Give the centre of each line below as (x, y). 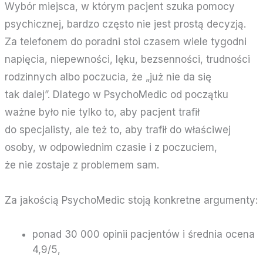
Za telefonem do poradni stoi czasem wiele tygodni (126, 42)
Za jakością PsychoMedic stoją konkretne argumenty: (131, 200)
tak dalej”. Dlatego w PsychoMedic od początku (117, 95)
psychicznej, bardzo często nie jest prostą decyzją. (126, 24)
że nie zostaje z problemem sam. (82, 165)
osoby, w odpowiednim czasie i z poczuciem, (111, 148)
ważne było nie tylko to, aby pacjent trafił (102, 112)
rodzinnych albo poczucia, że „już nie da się (108, 77)
